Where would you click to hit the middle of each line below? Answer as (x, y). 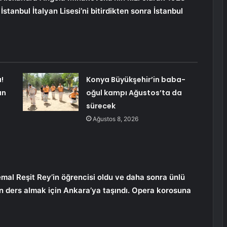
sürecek (101, 106)
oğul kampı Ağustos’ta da (134, 93)
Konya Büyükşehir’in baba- (136, 80)
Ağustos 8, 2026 (115, 119)
